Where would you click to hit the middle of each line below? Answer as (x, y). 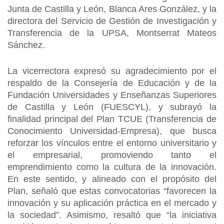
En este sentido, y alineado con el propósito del (112, 179)
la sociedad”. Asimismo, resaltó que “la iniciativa (112, 215)
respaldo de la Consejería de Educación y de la (112, 83)
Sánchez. (27, 45)
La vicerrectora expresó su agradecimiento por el (112, 71)
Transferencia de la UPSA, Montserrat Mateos (112, 33)
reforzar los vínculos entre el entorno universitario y (112, 143)
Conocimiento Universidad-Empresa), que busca (112, 131)
